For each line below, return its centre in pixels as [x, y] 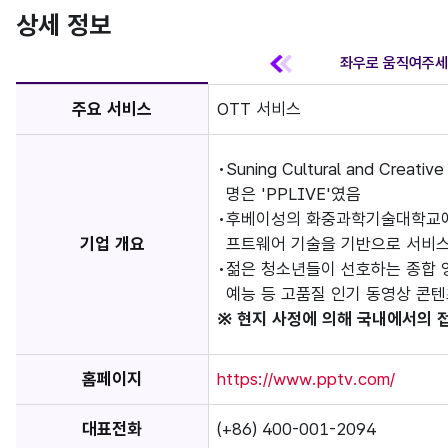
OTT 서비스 [259, 109]
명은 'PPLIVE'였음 [293, 194]
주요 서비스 [112, 109]
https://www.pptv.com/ [306, 379]
